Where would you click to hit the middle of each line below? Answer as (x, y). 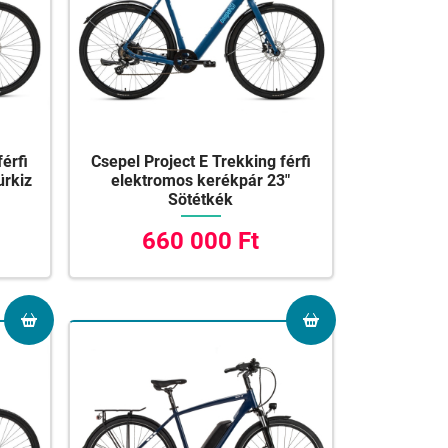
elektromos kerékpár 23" (201, 181)
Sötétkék (201, 200)
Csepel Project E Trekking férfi (200, 162)
